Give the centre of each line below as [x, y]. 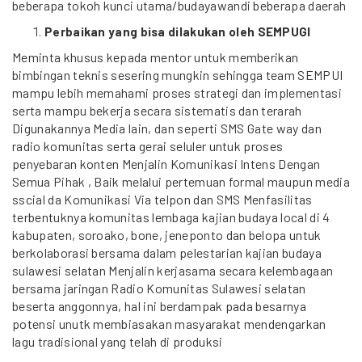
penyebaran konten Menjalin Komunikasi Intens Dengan [166, 164]
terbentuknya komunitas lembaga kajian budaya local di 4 [171, 217]
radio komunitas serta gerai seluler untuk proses [148, 146]
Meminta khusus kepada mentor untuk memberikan [156, 57]
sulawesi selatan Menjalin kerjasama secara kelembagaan [173, 270]
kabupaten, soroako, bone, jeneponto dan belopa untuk [167, 235]
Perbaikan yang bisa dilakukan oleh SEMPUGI [178, 32]
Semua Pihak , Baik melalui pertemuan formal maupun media [181, 181]
